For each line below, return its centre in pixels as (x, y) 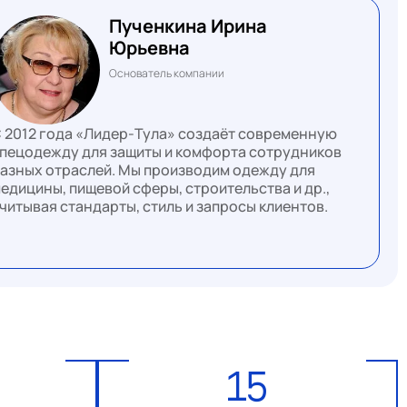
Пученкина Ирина (188, 25)
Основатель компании (166, 73)
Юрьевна (149, 47)
